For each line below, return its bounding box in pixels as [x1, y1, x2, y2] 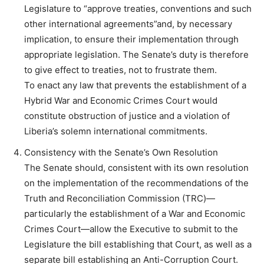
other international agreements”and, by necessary [24, 18, 232, 30]
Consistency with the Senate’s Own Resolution [24, 147, 218, 159]
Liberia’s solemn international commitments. [24, 126, 207, 137]
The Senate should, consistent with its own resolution [24, 162, 249, 174]
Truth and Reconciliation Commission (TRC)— [24, 193, 215, 204]
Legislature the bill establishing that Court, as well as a [24, 239, 252, 250]
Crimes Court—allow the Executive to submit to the [24, 223, 238, 235]
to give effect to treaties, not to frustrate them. [24, 64, 217, 76]
